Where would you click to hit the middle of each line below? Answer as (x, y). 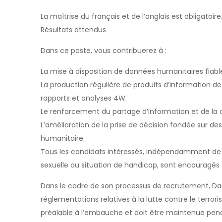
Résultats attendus (73, 30)
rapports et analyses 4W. (84, 98)
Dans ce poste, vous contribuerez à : (104, 51)
